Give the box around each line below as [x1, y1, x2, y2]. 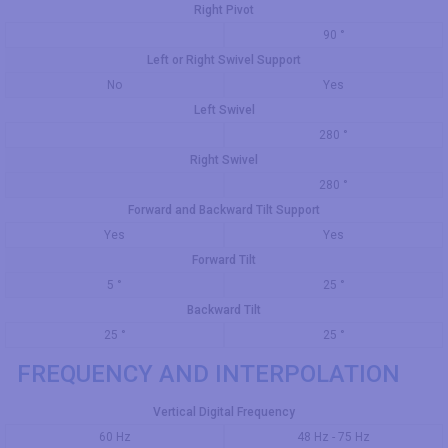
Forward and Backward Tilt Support [128, 203, 320, 217]
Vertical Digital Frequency [153, 405, 295, 419]
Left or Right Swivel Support [147, 53, 301, 67]
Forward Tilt [192, 253, 256, 267]
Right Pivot [194, 3, 254, 17]
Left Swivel [193, 103, 255, 117]
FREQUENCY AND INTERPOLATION [17, 360, 400, 388]
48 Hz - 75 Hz [297, 430, 370, 444]
